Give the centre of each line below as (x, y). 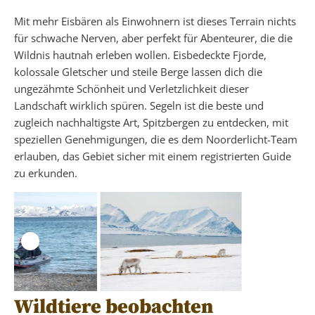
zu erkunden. (46, 173)
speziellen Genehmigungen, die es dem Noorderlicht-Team (156, 139)
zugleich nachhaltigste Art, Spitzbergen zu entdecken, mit (151, 122)
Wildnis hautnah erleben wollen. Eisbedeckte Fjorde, (140, 54)
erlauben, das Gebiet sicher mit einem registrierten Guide (153, 156)
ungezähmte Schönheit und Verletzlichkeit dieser (131, 88)
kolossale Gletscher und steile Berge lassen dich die (138, 71)
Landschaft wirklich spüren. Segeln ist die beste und (139, 105)
